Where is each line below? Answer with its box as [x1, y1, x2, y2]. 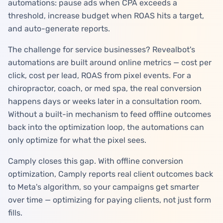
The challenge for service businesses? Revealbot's [8, 45, 195, 54]
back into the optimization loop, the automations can [8, 122, 204, 132]
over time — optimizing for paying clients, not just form [8, 195, 211, 205]
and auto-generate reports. [8, 24, 110, 33]
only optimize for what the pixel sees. [8, 135, 146, 145]
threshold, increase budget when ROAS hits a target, [8, 11, 204, 20]
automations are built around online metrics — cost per [8, 58, 212, 67]
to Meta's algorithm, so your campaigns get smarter [8, 182, 199, 192]
